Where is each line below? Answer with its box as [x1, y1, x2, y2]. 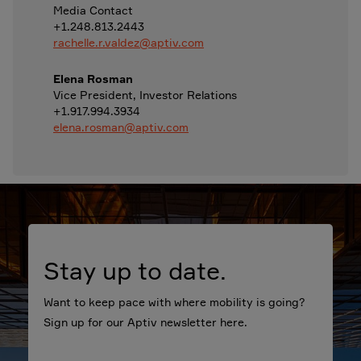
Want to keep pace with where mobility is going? [44, 295, 306, 309]
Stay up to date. [44, 256, 227, 285]
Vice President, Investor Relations [53, 88, 237, 102]
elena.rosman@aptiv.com [53, 120, 189, 134]
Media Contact [53, 3, 133, 17]
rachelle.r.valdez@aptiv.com [53, 35, 204, 49]
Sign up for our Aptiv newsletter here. [44, 315, 248, 329]
